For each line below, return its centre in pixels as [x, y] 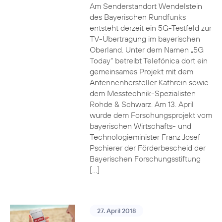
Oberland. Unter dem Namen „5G [146, 50]
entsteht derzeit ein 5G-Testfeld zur [150, 28]
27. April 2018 [116, 211]
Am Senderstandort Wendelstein [146, 6]
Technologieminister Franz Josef [145, 137]
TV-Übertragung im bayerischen [145, 39]
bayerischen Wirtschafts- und [140, 126]
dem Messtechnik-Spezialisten [142, 93]
